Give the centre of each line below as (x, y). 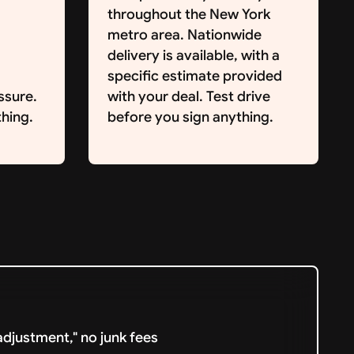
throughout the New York (188, 14)
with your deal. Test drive (188, 96)
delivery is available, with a (193, 55)
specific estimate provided (194, 75)
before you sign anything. (190, 117)
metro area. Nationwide (184, 34)
